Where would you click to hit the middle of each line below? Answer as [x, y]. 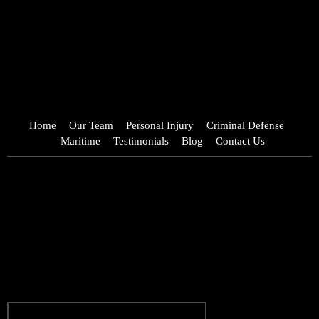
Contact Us [240, 141]
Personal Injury [159, 126]
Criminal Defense [245, 126]
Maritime [80, 141]
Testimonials [141, 141]
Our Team [91, 126]
